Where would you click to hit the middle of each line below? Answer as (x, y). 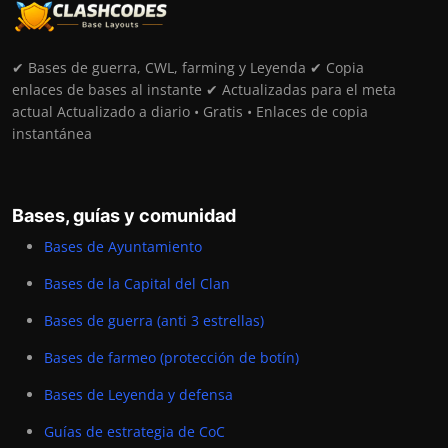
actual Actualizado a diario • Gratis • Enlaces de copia (190, 112)
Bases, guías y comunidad (124, 216)
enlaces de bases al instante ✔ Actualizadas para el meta (204, 90)
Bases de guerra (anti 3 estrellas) (154, 321)
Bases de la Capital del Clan (137, 284)
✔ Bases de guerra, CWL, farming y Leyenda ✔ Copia (188, 68)
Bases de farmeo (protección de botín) (171, 358)
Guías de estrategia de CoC (134, 432)
